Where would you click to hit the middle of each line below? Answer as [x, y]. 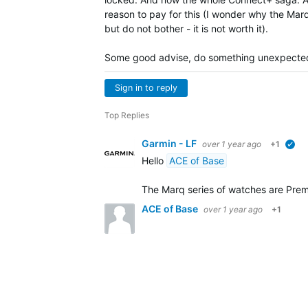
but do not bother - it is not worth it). [186, 29]
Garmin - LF [170, 143]
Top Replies [127, 115]
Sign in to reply [146, 88]
